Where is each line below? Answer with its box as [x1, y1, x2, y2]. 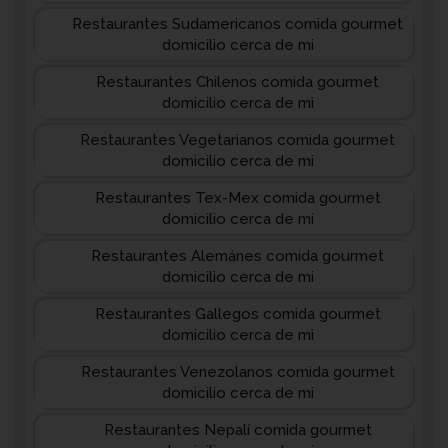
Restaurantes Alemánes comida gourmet [91, 247, 384, 265]
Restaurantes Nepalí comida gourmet [103, 421, 372, 439]
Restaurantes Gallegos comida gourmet [94, 305, 381, 323]
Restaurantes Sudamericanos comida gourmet [72, 15, 403, 33]
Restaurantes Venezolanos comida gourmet [80, 363, 395, 381]
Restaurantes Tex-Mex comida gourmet [94, 189, 381, 207]
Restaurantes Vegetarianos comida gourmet [80, 131, 395, 149]
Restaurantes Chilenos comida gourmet [96, 73, 379, 91]
